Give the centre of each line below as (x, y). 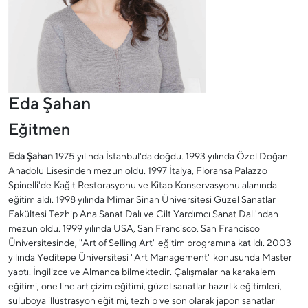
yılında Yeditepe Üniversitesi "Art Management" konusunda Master (150, 257)
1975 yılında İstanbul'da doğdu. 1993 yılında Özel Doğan (170, 156)
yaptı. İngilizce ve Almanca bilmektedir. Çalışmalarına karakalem (142, 272)
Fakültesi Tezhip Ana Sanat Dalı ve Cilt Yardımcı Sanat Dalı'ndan (143, 214)
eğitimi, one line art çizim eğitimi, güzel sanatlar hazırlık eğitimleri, (145, 286)
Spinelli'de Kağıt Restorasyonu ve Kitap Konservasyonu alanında (143, 185)
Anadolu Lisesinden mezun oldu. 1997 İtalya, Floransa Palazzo (138, 171)
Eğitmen (40, 129)
